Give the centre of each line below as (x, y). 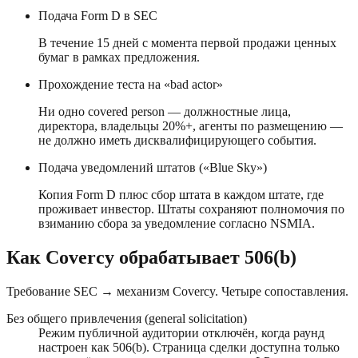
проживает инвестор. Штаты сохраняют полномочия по (191, 209)
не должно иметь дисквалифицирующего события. (177, 141)
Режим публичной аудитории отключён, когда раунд (181, 333)
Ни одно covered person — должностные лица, (165, 112)
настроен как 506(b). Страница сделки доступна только (189, 348)
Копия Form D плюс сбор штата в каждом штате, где (181, 195)
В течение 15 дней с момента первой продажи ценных (187, 43)
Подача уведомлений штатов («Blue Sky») (153, 168)
